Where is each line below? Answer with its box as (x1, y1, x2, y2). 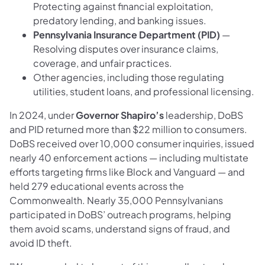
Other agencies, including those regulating (33, 70, 224, 83)
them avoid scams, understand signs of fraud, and (9, 222, 230, 235)
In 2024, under (9, 108, 76, 121)
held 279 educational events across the (9, 179, 184, 192)
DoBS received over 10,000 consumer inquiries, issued (9, 137, 254, 150)
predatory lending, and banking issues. (33, 14, 206, 27)
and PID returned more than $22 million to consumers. (9, 122, 247, 135)
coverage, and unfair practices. (33, 56, 172, 69)
